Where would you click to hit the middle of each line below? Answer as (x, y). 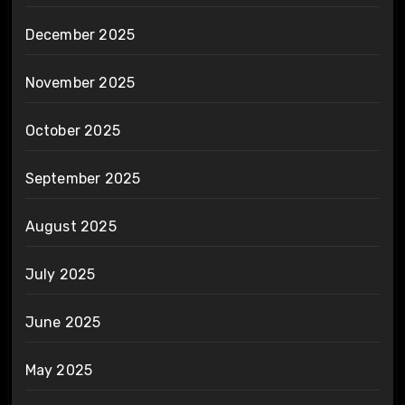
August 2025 (71, 227)
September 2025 (83, 179)
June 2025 (63, 323)
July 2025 (60, 275)
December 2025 (80, 35)
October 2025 (72, 131)
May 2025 (59, 371)
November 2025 (80, 83)
